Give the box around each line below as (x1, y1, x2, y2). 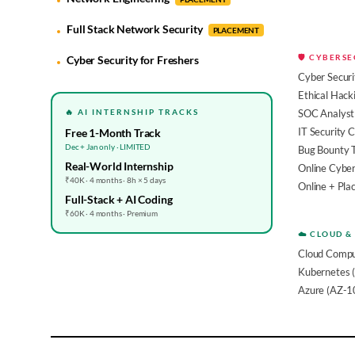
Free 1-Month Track (65, 126, 162, 139)
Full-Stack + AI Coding (65, 193, 173, 206)
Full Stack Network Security (67, 22, 205, 36)
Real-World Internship (65, 159, 174, 173)
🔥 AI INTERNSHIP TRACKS (65, 107, 199, 116)
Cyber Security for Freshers (67, 53, 199, 67)
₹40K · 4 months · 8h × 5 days (65, 175, 166, 185)
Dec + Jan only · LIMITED (65, 142, 151, 151)
